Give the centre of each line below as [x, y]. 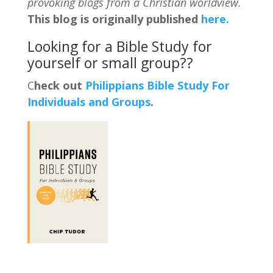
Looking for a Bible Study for [119, 47]
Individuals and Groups [89, 102]
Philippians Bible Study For [157, 86]
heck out [59, 86]
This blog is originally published [112, 19]
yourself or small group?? [110, 63]
